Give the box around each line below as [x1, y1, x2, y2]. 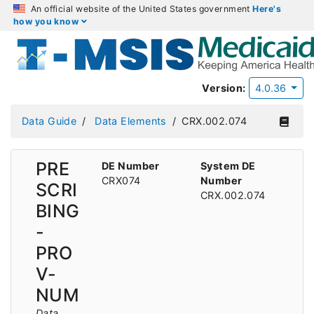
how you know [13, 16, 81, 27]
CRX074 [102, 174, 141, 186]
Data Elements [95, 115, 167, 128]
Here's [252, 4, 281, 14]
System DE [200, 159, 256, 172]
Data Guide [22, 115, 77, 128]
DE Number [102, 159, 160, 172]
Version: [202, 82, 246, 94]
